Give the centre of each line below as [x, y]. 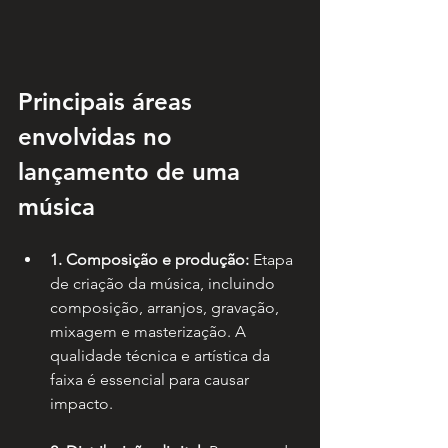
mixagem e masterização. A [150, 332]
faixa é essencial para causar [151, 380]
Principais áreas [108, 102]
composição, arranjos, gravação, [166, 308]
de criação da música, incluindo [164, 284]
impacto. [81, 404]
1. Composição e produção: [149, 260]
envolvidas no [98, 137]
